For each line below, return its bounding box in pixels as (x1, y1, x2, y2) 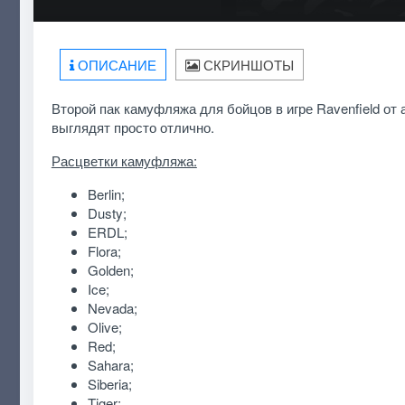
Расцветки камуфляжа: (51, 150, 197, 170)
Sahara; (87, 354, 134, 374)
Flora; (87, 240, 121, 260)
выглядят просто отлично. (51, 117, 214, 137)
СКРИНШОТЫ (200, 54, 294, 74)
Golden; (87, 259, 134, 279)
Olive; (87, 316, 122, 336)
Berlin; (87, 184, 125, 203)
